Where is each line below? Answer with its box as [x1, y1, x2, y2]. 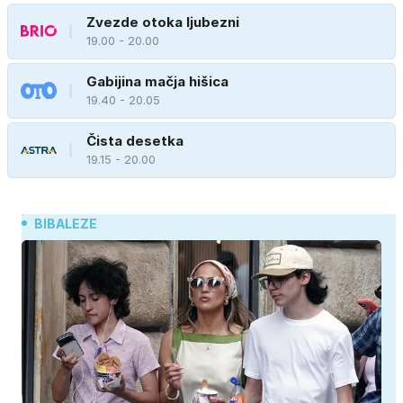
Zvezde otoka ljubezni [86, 13, 239, 31]
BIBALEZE [34, 215, 97, 231]
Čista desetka [86, 132, 184, 150]
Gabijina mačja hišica [86, 73, 228, 91]
